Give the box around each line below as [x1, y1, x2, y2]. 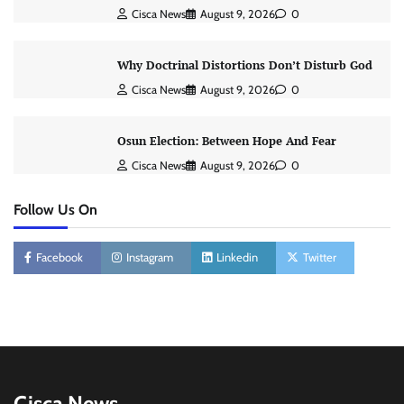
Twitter [303, 251, 336, 264]
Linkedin [216, 251, 258, 264]
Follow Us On [14, 200, 97, 218]
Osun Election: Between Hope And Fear [116, 133, 336, 149]
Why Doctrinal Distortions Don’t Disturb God [116, 58, 372, 73]
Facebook [36, 251, 83, 264]
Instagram [126, 251, 173, 264]
